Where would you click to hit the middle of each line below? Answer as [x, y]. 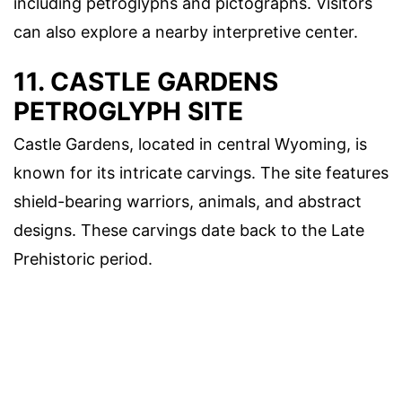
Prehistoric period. [83, 259]
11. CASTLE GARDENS [146, 82]
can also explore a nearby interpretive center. [186, 31]
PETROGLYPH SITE [128, 112]
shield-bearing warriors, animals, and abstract [188, 202]
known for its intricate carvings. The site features [201, 173]
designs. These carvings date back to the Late [189, 231]
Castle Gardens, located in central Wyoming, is [190, 144]
